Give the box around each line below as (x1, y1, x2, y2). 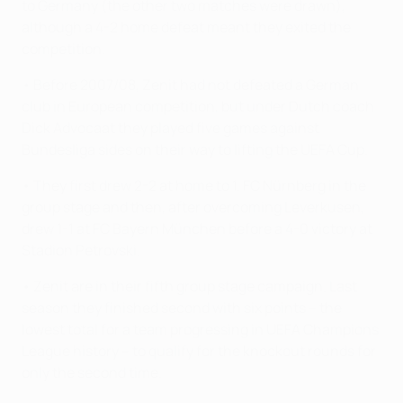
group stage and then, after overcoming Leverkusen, (22, 196, 364, 217)
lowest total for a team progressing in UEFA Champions (22, 318, 379, 339)
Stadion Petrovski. (22, 239, 140, 260)
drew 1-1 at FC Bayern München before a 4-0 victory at (22, 218, 372, 238)
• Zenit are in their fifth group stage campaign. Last (22, 275, 357, 296)
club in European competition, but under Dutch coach (22, 95, 374, 116)
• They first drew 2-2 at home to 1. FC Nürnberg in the (22, 175, 366, 195)
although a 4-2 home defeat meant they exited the (22, 16, 351, 37)
